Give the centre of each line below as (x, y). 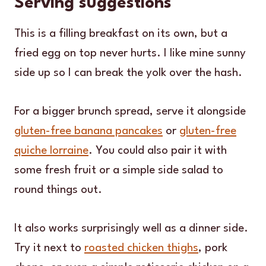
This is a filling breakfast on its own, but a (121, 34)
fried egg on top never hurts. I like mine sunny (130, 53)
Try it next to (49, 248)
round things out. (58, 190)
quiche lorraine (51, 151)
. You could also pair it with (158, 151)
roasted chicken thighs (141, 248)
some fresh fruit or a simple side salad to (119, 170)
